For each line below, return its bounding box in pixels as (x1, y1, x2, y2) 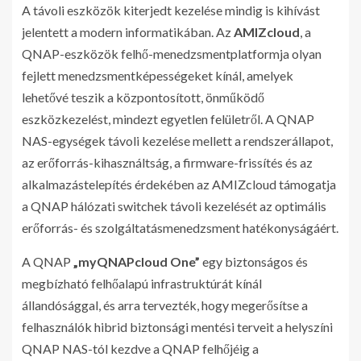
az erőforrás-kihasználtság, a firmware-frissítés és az (22, 155, 313, 171)
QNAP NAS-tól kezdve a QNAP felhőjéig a (22, 341, 259, 357)
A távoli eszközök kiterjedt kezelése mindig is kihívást (22, 2, 320, 19)
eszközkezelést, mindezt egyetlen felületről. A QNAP (22, 111, 314, 127)
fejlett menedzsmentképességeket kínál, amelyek (22, 68, 293, 84)
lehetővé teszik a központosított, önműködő (22, 89, 264, 106)
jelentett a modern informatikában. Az (22, 24, 234, 40)
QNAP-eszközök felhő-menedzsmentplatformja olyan (22, 46, 322, 62)
